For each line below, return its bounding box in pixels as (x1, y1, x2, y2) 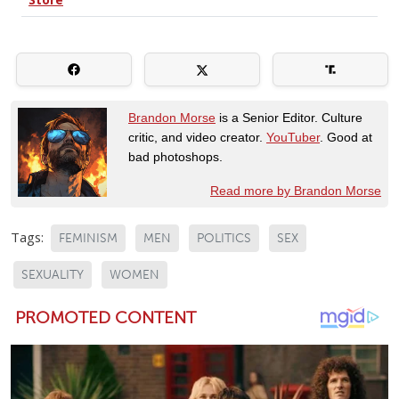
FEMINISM (59, 230, 118, 246)
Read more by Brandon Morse (210, 183, 381, 198)
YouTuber (266, 129, 320, 144)
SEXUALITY (21, 266, 84, 282)
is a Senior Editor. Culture (216, 110, 362, 125)
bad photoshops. (128, 149, 223, 164)
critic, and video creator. (128, 129, 266, 144)
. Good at (320, 129, 372, 144)
